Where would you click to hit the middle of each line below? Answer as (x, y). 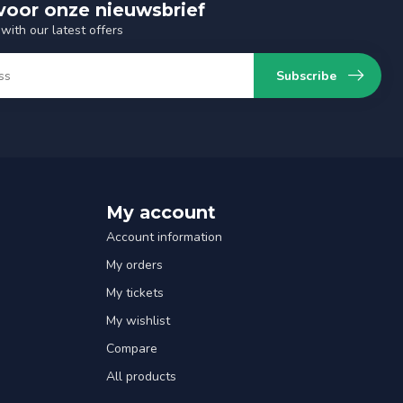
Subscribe (306, 76)
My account (161, 213)
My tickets (135, 293)
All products (141, 377)
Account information (164, 237)
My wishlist (138, 321)
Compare (132, 349)
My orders (134, 265)
